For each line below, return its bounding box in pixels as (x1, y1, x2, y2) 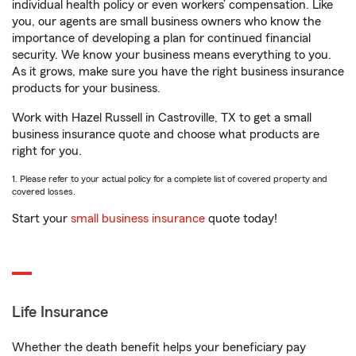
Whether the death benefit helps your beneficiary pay (12, 341, 306, 354)
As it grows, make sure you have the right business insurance (12, 65, 344, 78)
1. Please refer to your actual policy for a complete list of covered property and (12, 174, 327, 184)
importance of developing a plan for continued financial (12, 32, 311, 44)
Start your (12, 212, 71, 225)
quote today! (205, 212, 277, 225)
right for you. (12, 145, 82, 157)
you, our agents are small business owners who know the (12, 15, 321, 28)
